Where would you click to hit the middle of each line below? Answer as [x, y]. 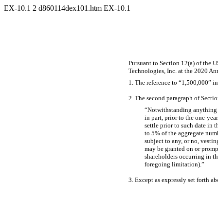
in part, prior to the [170, 118]
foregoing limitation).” [174, 164]
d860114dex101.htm [71, 8]
